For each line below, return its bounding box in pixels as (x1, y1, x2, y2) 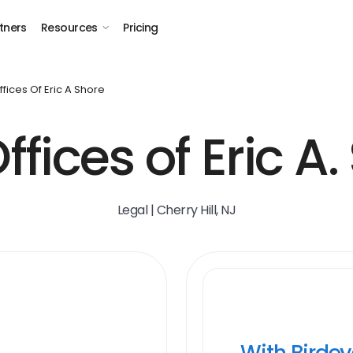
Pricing (123, 20, 158, 35)
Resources (40, 20, 98, 35)
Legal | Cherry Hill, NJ (117, 201, 236, 219)
